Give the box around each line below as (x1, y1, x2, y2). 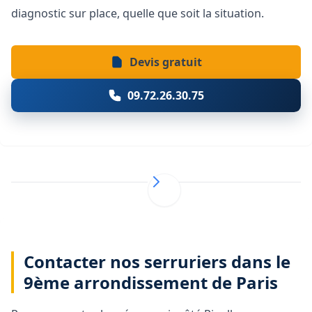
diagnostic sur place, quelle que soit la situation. (11, 6, 264, 22)
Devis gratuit (130, 54, 202, 70)
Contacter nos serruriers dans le (24, 250, 291, 274)
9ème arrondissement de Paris (24, 271, 279, 295)
